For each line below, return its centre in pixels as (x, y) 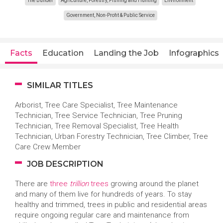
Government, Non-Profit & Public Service (110, 15)
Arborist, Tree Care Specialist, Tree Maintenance (96, 105)
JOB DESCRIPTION (64, 164)
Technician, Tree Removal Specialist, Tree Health (97, 126)
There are (32, 184)
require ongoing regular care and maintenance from (102, 215)
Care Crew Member (48, 147)
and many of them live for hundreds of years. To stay (103, 194)
